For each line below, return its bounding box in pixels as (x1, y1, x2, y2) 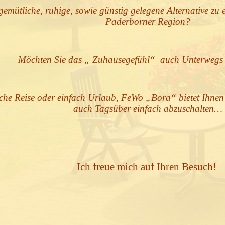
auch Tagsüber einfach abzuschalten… (73, 103, 223, 114)
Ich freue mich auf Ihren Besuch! (77, 161, 219, 173)
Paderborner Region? (105, 16, 191, 27)
